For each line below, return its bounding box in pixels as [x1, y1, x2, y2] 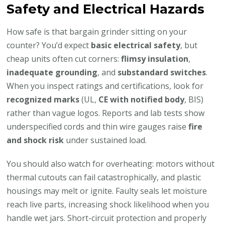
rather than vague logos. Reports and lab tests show [7, 107, 205, 119]
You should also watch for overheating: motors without [7, 158, 215, 169]
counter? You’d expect [7, 39, 91, 51]
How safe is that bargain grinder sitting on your [7, 26, 187, 37]
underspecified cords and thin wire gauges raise [7, 121, 189, 132]
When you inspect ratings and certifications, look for [7, 80, 204, 91]
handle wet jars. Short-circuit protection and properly [7, 212, 207, 223]
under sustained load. [64, 134, 147, 146]
